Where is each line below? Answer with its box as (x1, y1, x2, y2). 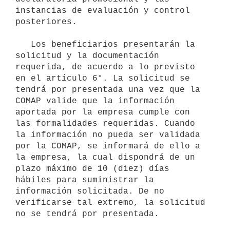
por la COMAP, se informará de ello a (15, 141, 200, 151)
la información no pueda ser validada (15, 130, 200, 140)
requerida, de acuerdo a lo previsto (15, 62, 195, 72)
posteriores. (15, 17, 77, 27)
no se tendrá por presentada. (15, 209, 159, 219)
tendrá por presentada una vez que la (15, 85, 200, 94)
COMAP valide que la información (15, 96, 175, 106)
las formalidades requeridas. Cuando (15, 119, 195, 128)
